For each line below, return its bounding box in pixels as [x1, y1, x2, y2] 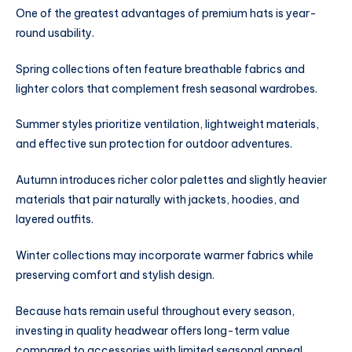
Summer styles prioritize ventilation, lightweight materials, [16, 117, 319, 132]
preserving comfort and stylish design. [16, 267, 214, 282]
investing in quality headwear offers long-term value [16, 323, 290, 338]
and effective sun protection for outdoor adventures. [16, 137, 292, 152]
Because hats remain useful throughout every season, [16, 303, 295, 318]
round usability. [16, 25, 94, 40]
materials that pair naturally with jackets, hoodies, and [16, 192, 299, 207]
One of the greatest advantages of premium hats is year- [16, 5, 317, 20]
